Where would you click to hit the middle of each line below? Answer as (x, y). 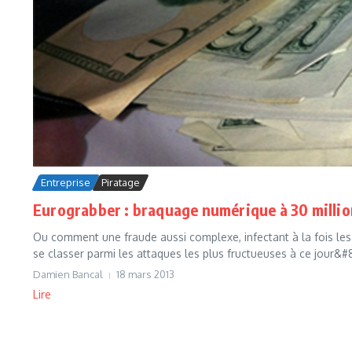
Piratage (121, 183)
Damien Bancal (68, 275)
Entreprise (66, 183)
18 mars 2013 (145, 275)
